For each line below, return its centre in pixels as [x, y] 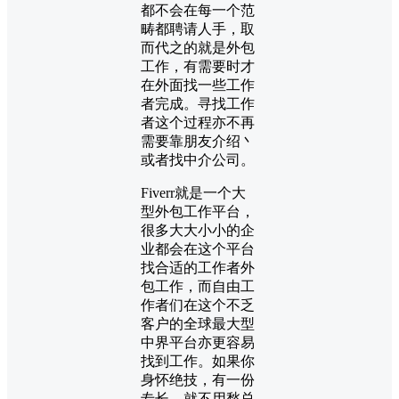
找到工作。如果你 [198, 361]
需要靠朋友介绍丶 [198, 141]
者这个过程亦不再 [198, 122]
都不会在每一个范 [198, 10]
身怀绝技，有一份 [198, 379]
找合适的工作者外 [198, 267]
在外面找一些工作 [198, 85]
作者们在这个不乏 [198, 305]
